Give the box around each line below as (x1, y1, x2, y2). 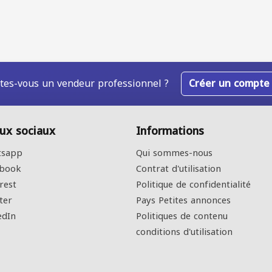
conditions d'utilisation (136, 223, 233, 240)
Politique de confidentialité (136, 176, 251, 193)
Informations (136, 121, 204, 141)
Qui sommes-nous (136, 144, 212, 161)
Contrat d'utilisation (136, 160, 221, 177)
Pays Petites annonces (136, 192, 231, 209)
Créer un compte (189, 74, 270, 93)
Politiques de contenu (136, 208, 228, 225)
